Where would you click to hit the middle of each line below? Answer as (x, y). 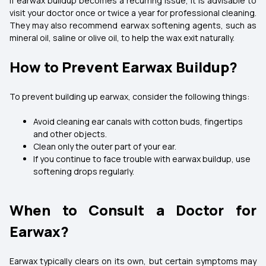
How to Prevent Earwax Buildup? (123, 67)
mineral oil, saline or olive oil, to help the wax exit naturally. (122, 38)
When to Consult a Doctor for (133, 210)
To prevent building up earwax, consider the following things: (129, 96)
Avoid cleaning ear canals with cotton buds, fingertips (138, 121)
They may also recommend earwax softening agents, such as (133, 25)
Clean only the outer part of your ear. (105, 146)
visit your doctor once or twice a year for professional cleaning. (133, 13)
